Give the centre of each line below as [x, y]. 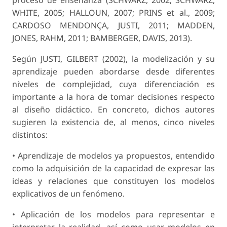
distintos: [30, 135]
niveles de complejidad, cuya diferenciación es [113, 84]
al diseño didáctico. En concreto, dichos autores [113, 109]
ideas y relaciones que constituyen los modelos [113, 181]
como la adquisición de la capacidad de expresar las [113, 168]
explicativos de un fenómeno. [69, 193]
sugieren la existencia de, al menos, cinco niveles [113, 122]
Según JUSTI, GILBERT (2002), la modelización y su [113, 59]
